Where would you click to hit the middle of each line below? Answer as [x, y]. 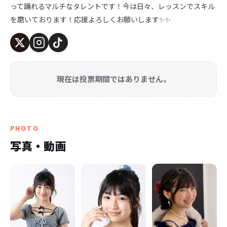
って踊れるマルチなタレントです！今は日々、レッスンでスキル [112, 6]
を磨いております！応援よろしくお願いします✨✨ [91, 19]
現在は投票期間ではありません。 [113, 79]
